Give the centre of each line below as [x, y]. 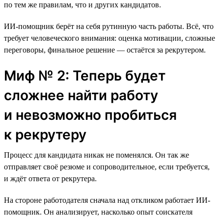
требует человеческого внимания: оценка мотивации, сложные [110, 38]
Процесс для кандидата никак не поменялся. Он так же [96, 155]
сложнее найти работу [81, 95]
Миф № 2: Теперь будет [85, 75]
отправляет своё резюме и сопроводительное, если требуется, [107, 166]
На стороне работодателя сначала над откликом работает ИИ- [107, 200]
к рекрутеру [45, 134]
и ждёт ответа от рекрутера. [50, 178]
